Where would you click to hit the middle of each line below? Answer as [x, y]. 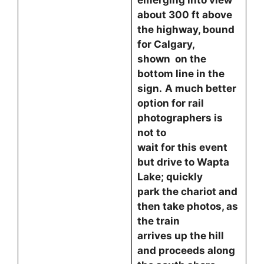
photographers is [180, 118]
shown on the [171, 59]
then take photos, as [187, 206]
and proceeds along [186, 250]
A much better [200, 88]
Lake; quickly [171, 177]
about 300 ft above [184, 15]
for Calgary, [167, 44]
